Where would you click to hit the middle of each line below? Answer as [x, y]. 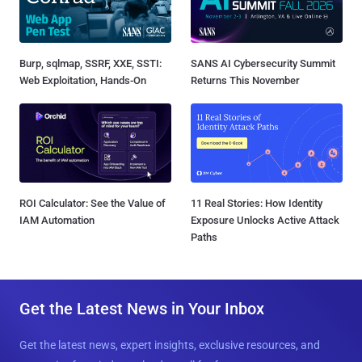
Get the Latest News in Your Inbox [142, 308]
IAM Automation [57, 220]
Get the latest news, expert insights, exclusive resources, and [170, 345]
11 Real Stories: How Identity [257, 203]
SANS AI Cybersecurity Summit [263, 63]
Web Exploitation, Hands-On [83, 80]
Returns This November [245, 80]
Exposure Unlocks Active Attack [265, 220]
